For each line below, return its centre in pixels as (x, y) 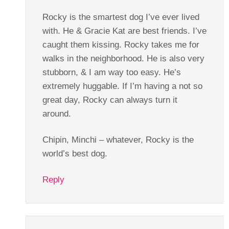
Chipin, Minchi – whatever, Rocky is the (118, 140)
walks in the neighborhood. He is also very (123, 58)
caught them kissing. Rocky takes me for (121, 44)
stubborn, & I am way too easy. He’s (111, 72)
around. (56, 113)
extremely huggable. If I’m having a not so (122, 86)
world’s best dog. (75, 153)
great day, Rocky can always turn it (110, 100)
